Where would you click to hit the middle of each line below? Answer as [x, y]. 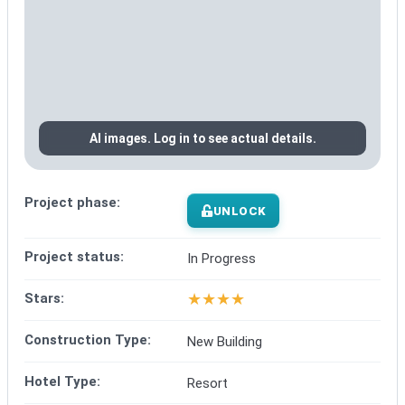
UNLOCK [240, 211]
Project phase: [72, 203]
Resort [207, 383]
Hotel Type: [62, 381]
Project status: [74, 257]
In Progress [221, 259]
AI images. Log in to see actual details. [202, 138]
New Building [225, 341]
